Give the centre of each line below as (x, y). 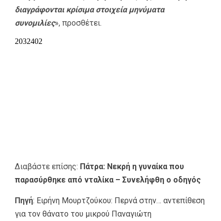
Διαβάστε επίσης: (47, 166)
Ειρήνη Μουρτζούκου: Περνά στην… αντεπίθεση (121, 200)
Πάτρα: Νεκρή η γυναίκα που (132, 166)
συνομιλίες (35, 23)
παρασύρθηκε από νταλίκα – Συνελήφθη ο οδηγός (108, 180)
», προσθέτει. (78, 23)
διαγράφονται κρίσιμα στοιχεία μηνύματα (90, 10)
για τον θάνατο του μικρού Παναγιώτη (83, 214)
